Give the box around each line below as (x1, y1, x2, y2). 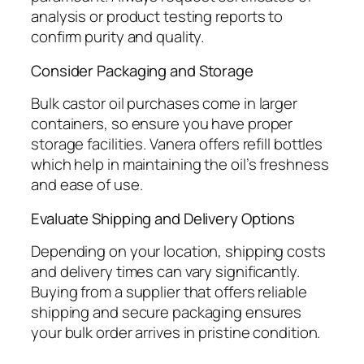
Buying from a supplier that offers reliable (31, 281, 307, 303)
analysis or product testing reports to (31, 6, 284, 28)
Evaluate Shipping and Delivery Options (31, 207, 296, 229)
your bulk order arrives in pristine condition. (31, 322, 321, 344)
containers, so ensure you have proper (31, 113, 293, 135)
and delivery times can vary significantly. (31, 261, 300, 283)
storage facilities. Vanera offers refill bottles (31, 133, 323, 155)
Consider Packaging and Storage (31, 59, 253, 81)
